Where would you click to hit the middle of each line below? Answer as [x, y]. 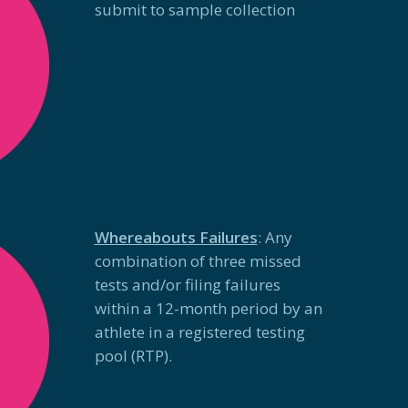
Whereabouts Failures [176, 238]
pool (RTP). [133, 356]
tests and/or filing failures [187, 285]
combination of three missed [198, 261]
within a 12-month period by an [208, 309]
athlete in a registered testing [199, 332]
